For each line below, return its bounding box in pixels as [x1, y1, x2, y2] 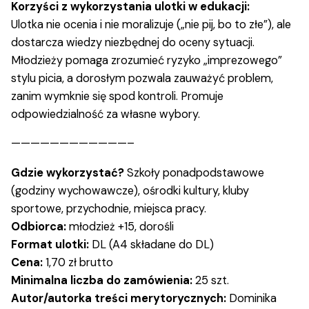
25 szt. [192, 272, 229, 288]
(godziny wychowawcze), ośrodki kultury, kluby [11, 183, 249, 198]
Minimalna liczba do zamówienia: [11, 272, 192, 288]
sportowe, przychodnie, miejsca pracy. [11, 201, 206, 216]
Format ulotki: [11, 237, 89, 252]
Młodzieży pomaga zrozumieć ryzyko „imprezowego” [11, 53, 282, 68]
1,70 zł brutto [43, 255, 113, 270]
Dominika [226, 290, 277, 306]
